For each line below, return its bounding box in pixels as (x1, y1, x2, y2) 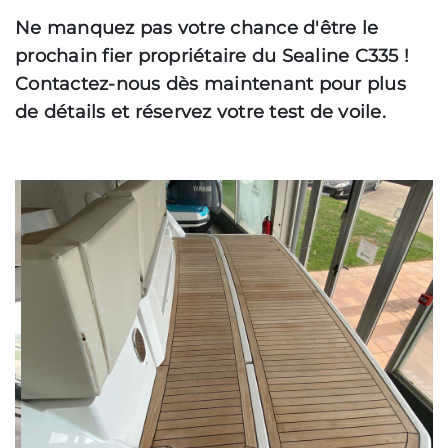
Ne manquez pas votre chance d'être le (15, 17, 379, 39)
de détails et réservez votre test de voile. (15, 101, 386, 123)
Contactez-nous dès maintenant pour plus (15, 73, 406, 95)
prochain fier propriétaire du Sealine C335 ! (15, 45, 409, 67)
